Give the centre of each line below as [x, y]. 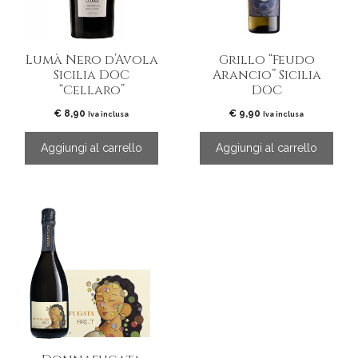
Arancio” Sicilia [267, 75]
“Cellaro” [91, 90]
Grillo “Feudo [267, 60]
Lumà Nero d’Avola [91, 60]
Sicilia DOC [91, 75]
